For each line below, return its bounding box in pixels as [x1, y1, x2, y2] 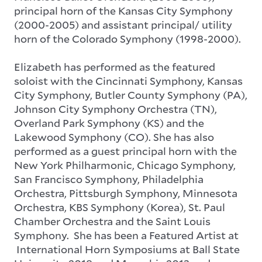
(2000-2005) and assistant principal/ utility [14, 18, 232, 32]
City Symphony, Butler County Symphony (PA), [14, 88, 247, 102]
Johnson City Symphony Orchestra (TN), [14, 102, 217, 116]
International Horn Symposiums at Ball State [14, 242, 240, 257]
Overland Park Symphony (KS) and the [14, 116, 204, 130]
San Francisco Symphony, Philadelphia [14, 172, 204, 187]
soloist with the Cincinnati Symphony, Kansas [14, 74, 243, 88]
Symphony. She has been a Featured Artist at [14, 228, 239, 243]
